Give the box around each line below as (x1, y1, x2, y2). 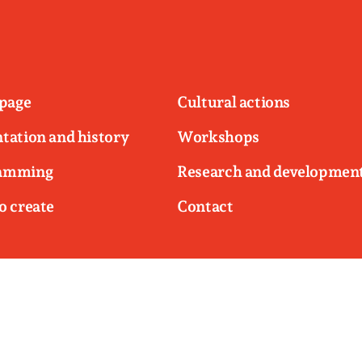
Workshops (177, 128, 259, 146)
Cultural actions (177, 93, 291, 112)
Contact (177, 197, 234, 216)
